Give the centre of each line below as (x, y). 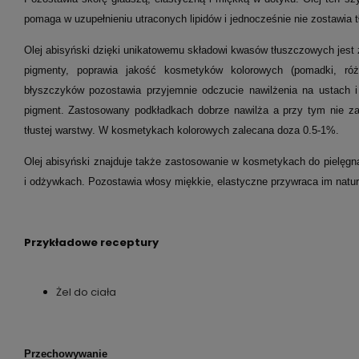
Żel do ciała (86, 292)
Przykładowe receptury (92, 242)
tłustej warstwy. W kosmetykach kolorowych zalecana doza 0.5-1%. (181, 130)
